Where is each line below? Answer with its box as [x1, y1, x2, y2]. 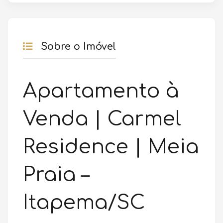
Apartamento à [23, 80, 179, 103]
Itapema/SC [23, 192, 145, 214]
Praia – [23, 164, 89, 186]
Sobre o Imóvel [38, 41, 116, 53]
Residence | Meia [23, 136, 199, 158]
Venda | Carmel [23, 108, 181, 130]
